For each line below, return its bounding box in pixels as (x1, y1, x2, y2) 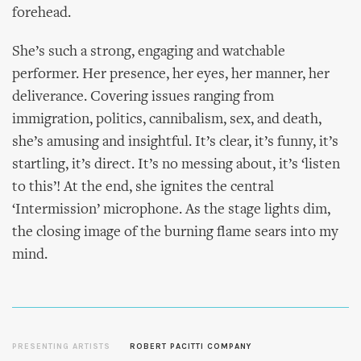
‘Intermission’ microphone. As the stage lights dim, (12, 202, 330, 218)
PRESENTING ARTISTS (12, 342, 110, 351)
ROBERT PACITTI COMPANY (130, 342, 252, 351)
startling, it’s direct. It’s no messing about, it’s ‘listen (12, 157, 340, 172)
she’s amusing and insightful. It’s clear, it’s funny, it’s (12, 135, 338, 150)
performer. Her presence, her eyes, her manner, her (12, 67, 330, 82)
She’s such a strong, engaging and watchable (12, 44, 285, 60)
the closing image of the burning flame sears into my (12, 225, 338, 240)
